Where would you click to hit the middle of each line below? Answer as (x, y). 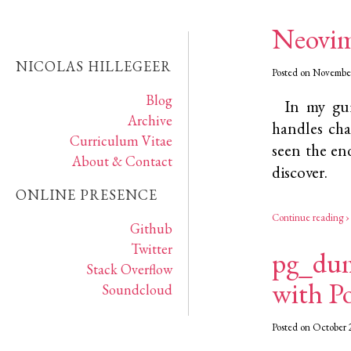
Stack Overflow (129, 269)
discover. (300, 172)
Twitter (152, 248)
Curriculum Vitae (121, 140)
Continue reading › (311, 217)
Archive (150, 120)
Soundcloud (137, 289)
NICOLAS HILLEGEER (94, 66)
